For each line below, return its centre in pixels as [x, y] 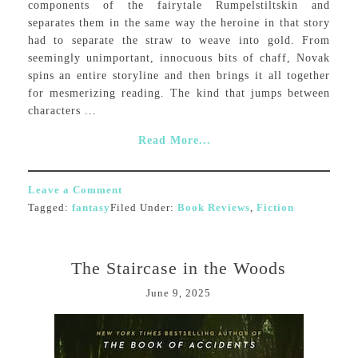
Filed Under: [143, 207]
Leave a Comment [75, 190]
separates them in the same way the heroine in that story [179, 23]
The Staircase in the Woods [179, 268]
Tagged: [50, 207]
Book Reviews [213, 207]
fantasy [91, 207]
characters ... [62, 111]
